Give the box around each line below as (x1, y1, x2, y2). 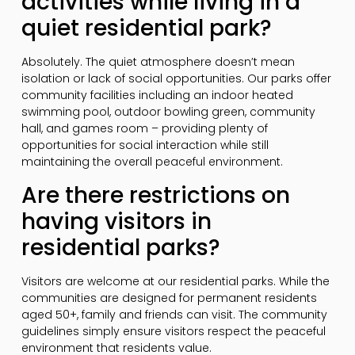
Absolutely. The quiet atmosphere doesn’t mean (21, 54, 295, 71)
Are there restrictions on (21, 179, 290, 211)
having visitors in (21, 205, 212, 237)
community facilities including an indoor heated (21, 87, 293, 104)
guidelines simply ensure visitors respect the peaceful (21, 323, 326, 339)
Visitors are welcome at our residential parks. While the (21, 273, 330, 289)
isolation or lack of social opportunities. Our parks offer (21, 71, 331, 87)
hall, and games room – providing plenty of (21, 120, 268, 137)
